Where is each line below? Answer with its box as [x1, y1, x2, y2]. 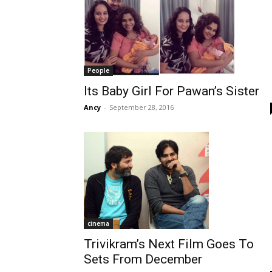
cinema [87, 219, 109, 228]
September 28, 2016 [109, 102, 174, 112]
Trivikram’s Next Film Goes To [84, 236, 254, 251]
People [87, 66, 109, 75]
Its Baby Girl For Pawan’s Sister [84, 83, 259, 98]
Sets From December [84, 251, 202, 267]
